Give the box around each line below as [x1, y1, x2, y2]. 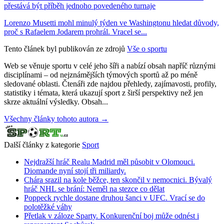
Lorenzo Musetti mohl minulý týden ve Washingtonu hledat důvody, [4, 18, 219, 27]
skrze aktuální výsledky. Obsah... [4, 97, 108, 106]
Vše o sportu [127, 44, 167, 53]
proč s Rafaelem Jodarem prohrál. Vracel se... [4, 27, 147, 36]
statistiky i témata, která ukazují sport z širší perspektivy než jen [4, 88, 203, 97]
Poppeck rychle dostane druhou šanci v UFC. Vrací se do [24, 193, 205, 202]
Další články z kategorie [4, 140, 80, 149]
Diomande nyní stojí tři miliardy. [24, 166, 126, 175]
